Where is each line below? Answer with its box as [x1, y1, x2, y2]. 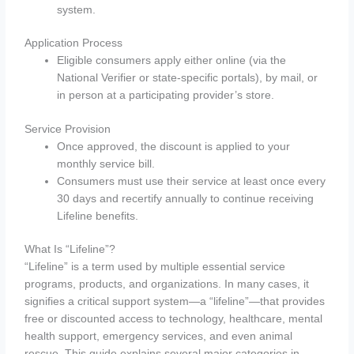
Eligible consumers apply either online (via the [57, 55, 287, 67]
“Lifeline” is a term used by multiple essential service [24, 261, 286, 273]
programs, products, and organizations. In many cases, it [24, 278, 310, 291]
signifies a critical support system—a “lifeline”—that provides [24, 296, 326, 308]
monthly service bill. [57, 157, 156, 170]
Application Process [24, 37, 123, 50]
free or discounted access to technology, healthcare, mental [24, 313, 323, 326]
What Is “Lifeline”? [24, 243, 116, 256]
